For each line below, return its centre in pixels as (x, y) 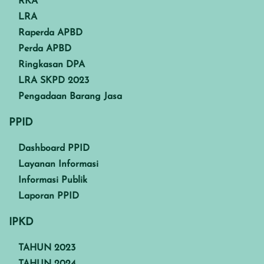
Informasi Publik (53, 180)
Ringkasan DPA (52, 65)
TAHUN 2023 (47, 248)
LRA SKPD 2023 (54, 80)
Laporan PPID (49, 196)
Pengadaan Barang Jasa (70, 96)
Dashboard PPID (54, 148)
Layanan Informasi (58, 164)
